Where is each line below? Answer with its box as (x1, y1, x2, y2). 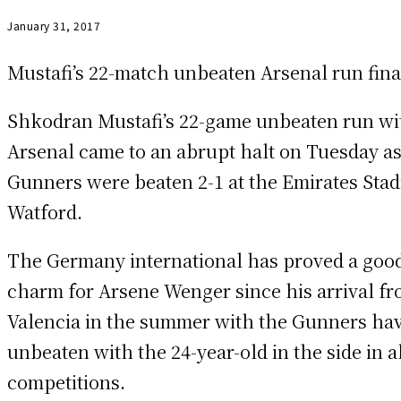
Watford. (7, 199, 82, 226)
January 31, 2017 (7, 18, 100, 34)
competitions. (7, 369, 125, 396)
